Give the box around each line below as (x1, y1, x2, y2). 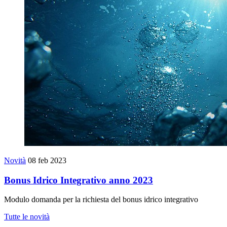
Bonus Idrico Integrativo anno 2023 (4, 174, 153, 185)
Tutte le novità (4, 212, 50, 221)
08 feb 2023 (28, 156, 66, 165)
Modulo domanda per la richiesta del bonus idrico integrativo (4, 195, 198, 204)
